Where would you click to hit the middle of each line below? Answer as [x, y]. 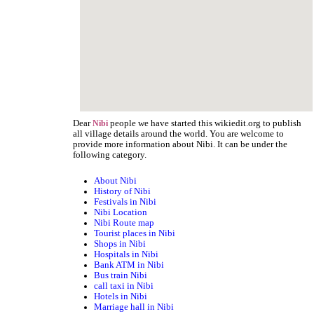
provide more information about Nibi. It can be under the [180, 144]
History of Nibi [123, 192]
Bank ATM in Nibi [129, 265]
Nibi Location [121, 213]
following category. [110, 155]
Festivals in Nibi [125, 202]
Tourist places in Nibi [135, 234]
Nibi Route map [124, 223]
